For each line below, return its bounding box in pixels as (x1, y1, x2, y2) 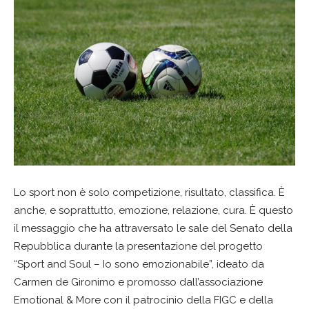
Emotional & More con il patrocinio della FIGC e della (14, 293, 273, 306)
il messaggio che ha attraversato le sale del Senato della (14, 221, 292, 235)
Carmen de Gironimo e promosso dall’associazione (14, 275, 263, 288)
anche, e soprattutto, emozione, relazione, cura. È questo (14, 203, 293, 217)
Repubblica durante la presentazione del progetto (14, 239, 263, 252)
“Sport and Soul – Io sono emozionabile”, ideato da (14, 257, 264, 270)
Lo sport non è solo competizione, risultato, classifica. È (14, 186, 285, 199)
